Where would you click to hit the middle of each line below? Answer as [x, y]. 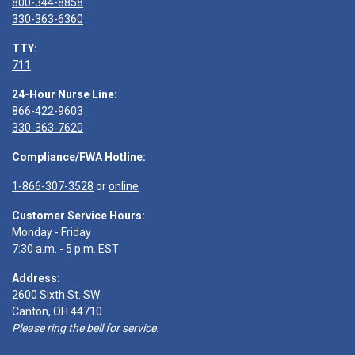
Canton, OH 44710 [57, 311]
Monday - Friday [52, 232]
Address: [36, 278]
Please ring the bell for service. [86, 328]
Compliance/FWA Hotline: [79, 157]
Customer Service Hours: [78, 216]
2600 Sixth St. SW [56, 295]
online [124, 186]
